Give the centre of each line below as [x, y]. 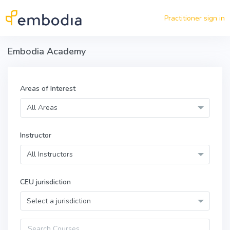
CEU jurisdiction [45, 182]
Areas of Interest [48, 89]
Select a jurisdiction [59, 201]
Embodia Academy [47, 51]
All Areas [42, 108]
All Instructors [50, 155]
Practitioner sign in [195, 18]
